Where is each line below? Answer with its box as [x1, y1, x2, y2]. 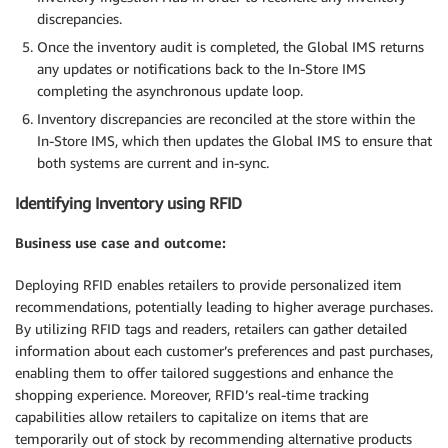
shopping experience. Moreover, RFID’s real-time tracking [15, 386, 369, 404]
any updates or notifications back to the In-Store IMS [37, 59, 366, 77]
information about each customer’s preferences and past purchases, [15, 342, 433, 360]
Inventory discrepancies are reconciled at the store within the [37, 109, 415, 127]
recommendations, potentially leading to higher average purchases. [15, 298, 433, 316]
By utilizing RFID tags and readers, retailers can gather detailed [15, 320, 407, 338]
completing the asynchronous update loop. [37, 81, 303, 99]
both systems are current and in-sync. [37, 153, 269, 171]
